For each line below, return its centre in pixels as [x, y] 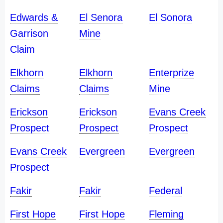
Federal [165, 191]
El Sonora [170, 17]
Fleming [166, 214]
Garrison [29, 33]
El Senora [101, 17]
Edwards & [34, 17]
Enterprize [171, 73]
